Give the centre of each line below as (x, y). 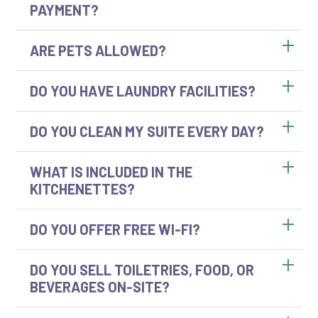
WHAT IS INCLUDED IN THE (111, 172)
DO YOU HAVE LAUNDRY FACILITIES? (143, 91)
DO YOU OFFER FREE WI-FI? (115, 229)
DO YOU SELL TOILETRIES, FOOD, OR (142, 270)
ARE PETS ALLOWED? (98, 50)
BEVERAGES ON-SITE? (100, 287)
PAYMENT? (64, 10)
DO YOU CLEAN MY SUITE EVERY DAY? (147, 131)
